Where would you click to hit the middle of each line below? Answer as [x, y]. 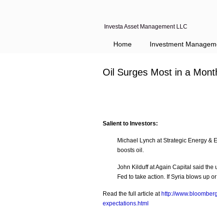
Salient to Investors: [130, 124]
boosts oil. [131, 150]
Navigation [109, 39]
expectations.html [126, 203]
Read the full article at [132, 194]
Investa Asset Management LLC [146, 27]
